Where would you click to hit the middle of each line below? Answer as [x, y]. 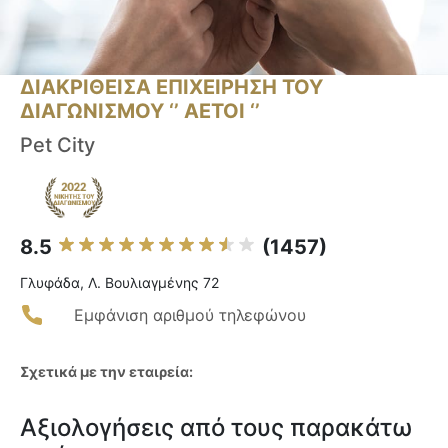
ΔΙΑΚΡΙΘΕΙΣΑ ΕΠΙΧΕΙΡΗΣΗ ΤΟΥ [171, 87]
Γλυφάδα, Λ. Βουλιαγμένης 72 [119, 283]
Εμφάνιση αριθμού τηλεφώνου [190, 315]
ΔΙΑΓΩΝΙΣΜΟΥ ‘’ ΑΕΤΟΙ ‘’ [140, 111]
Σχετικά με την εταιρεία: [106, 372]
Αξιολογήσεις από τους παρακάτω [216, 428]
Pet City [57, 145]
